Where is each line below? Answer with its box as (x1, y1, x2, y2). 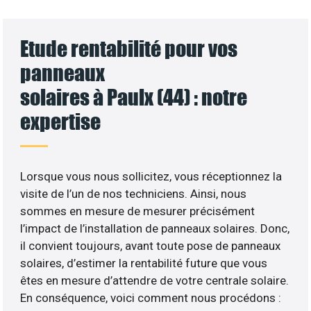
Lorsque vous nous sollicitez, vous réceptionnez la (20, 169, 283, 183)
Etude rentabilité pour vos (20, 35, 238, 61)
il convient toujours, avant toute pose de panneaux (20, 238, 281, 253)
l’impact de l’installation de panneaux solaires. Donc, (20, 221, 290, 235)
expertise (20, 108, 101, 134)
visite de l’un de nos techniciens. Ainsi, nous (20, 186, 247, 201)
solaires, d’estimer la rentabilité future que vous (20, 255, 268, 270)
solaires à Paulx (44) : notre (20, 83, 248, 110)
